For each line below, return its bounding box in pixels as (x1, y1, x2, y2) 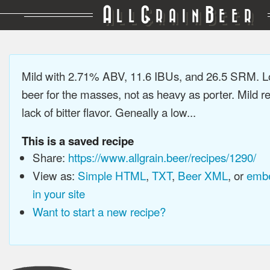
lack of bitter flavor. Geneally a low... (22, 104, 196, 120)
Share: (32, 149, 68, 165)
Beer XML (177, 167, 228, 183)
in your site (32, 185, 85, 201)
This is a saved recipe (22, 133, 134, 149)
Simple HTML (77, 167, 146, 183)
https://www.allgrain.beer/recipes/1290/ (67, 149, 256, 165)
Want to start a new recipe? (32, 203, 166, 219)
